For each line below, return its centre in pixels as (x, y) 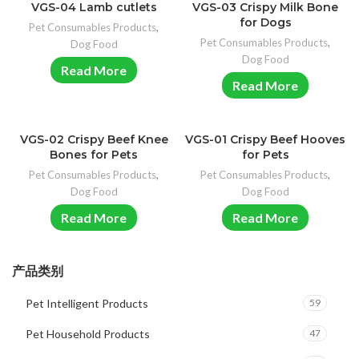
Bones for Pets (94, 155)
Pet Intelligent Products (87, 303)
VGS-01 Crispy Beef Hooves (265, 139)
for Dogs (265, 22)
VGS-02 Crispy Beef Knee (94, 139)
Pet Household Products (88, 334)
